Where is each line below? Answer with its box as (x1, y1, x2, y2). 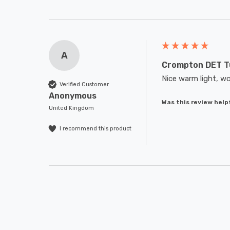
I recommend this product (60, 125, 131, 132)
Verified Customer (60, 81, 109, 88)
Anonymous (49, 91, 97, 101)
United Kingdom (49, 105, 94, 111)
